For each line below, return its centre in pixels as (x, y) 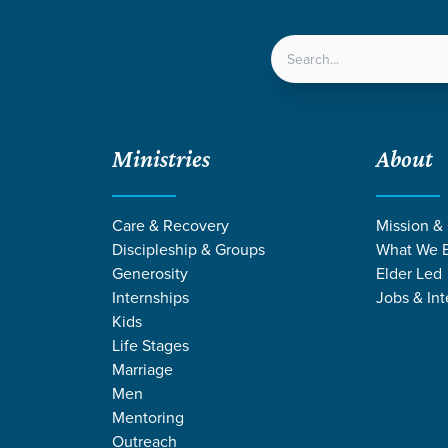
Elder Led (409, 272)
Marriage (142, 368)
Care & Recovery (170, 224)
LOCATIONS (234, 65)
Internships (150, 296)
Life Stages (150, 344)
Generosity (150, 272)
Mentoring (148, 416)
